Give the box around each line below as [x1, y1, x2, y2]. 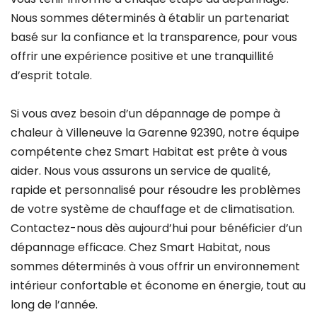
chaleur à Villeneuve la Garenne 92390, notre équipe [11, 125, 299, 142]
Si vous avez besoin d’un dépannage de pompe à [11, 105, 280, 122]
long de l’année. [11, 296, 98, 313]
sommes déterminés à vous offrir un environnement [11, 258, 300, 275]
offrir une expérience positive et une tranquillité [11, 47, 274, 64]
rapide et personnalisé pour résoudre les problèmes [11, 182, 301, 199]
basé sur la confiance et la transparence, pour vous [11, 28, 297, 45]
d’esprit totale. [11, 67, 92, 83]
